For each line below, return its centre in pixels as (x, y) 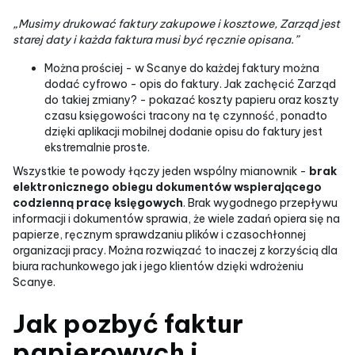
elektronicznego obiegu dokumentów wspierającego (167, 187)
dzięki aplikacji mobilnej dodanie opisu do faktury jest (183, 131)
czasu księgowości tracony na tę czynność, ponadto (186, 115)
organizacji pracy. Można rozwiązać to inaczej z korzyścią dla (175, 250)
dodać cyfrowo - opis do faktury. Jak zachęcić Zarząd (190, 84)
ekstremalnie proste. (97, 147)
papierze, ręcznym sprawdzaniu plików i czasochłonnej (159, 234)
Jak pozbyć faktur (128, 323)
